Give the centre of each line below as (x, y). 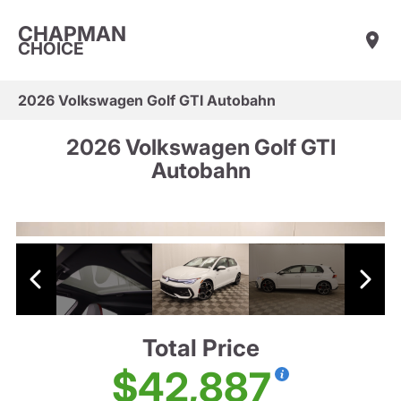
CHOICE (51, 48)
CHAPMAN (72, 34)
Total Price (200, 348)
